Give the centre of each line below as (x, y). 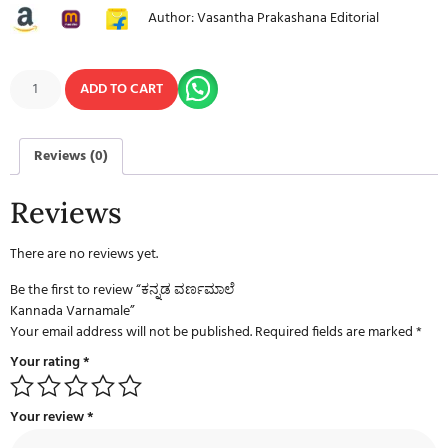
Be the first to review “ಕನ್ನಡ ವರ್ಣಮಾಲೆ (122, 290)
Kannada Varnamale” (72, 311)
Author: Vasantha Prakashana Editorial (263, 19)
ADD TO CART (121, 89)
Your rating (46, 363)
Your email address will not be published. (131, 332)
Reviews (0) (71, 156)
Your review (48, 418)
